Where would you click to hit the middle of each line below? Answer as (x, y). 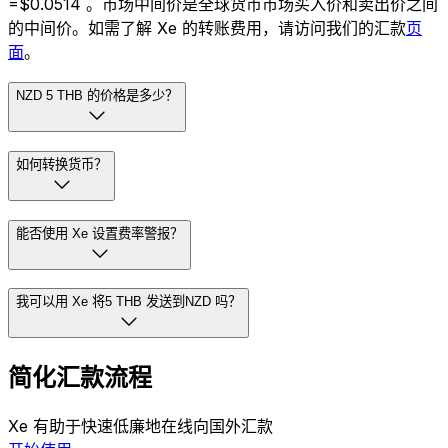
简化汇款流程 (80, 378)
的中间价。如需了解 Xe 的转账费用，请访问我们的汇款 (207, 28)
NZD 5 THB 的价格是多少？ (97, 96)
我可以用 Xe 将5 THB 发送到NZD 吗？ (128, 302)
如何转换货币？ (61, 164)
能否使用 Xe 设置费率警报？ (99, 233)
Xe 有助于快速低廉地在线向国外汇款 (140, 426)
